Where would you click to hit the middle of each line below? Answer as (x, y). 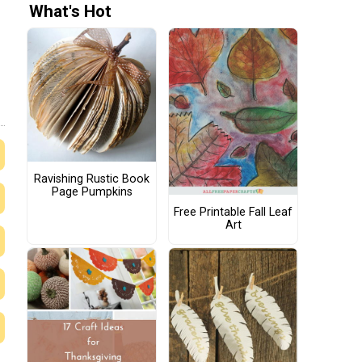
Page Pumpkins (92, 192)
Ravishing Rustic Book (92, 179)
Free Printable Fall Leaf (233, 213)
